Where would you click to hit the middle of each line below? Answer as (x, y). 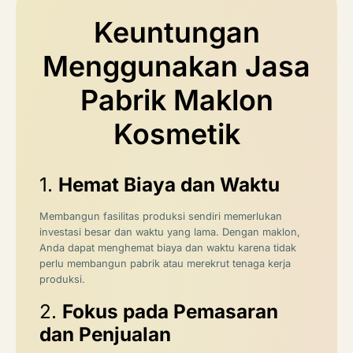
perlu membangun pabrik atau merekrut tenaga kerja (165, 264)
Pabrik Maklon (176, 100)
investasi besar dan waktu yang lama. (129, 232)
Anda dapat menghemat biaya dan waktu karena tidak (168, 248)
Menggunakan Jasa (176, 67)
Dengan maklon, (261, 232)
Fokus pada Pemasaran (170, 311)
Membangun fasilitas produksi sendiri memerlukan (161, 217)
